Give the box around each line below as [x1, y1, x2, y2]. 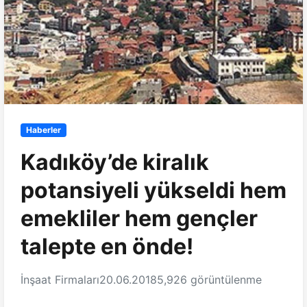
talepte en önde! [21, 233, 193, 260]
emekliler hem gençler [21, 205, 258, 232]
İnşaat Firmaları [21, 273, 99, 287]
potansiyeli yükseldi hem [21, 177, 286, 204]
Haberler [25, 125, 61, 135]
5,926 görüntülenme [157, 273, 262, 287]
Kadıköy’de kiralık [21, 149, 209, 176]
